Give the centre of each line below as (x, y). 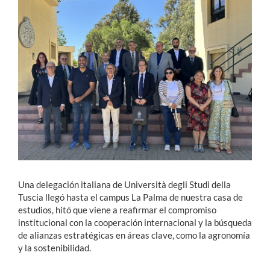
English (38, 150)
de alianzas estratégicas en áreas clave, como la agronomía (134, 235)
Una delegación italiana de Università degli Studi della (124, 184)
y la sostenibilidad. (55, 247)
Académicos (37, 56)
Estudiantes (36, 34)
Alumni (26, 101)
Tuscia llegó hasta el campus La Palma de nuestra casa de (130, 197)
